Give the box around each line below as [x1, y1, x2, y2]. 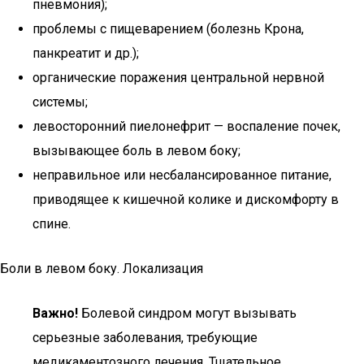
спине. [32, 216, 71, 232]
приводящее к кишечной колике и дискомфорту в [32, 192, 339, 207]
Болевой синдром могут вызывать [78, 305, 297, 321]
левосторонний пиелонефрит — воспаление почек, [32, 119, 340, 134]
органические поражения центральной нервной [32, 70, 324, 85]
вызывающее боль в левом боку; [32, 143, 240, 158]
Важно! [32, 305, 78, 321]
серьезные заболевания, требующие [32, 330, 258, 345]
